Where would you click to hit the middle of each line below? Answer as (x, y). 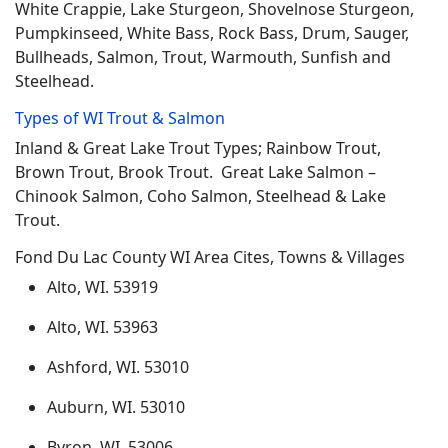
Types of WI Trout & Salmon (120, 118)
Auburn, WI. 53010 (116, 407)
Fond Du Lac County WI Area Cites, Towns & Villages (210, 257)
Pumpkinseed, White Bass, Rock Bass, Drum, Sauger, (212, 33)
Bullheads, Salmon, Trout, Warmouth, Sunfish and (203, 57)
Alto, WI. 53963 (102, 327)
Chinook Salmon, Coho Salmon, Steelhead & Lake (200, 196)
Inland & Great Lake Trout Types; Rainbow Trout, (198, 148)
